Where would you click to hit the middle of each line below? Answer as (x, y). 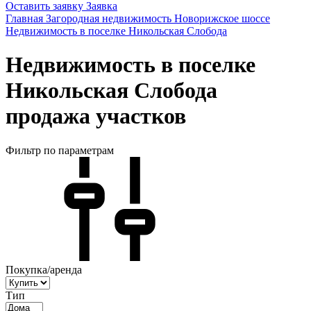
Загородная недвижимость (109, 18)
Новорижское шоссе (222, 18)
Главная (24, 18)
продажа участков (96, 116)
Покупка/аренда (44, 269)
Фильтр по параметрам (60, 150)
